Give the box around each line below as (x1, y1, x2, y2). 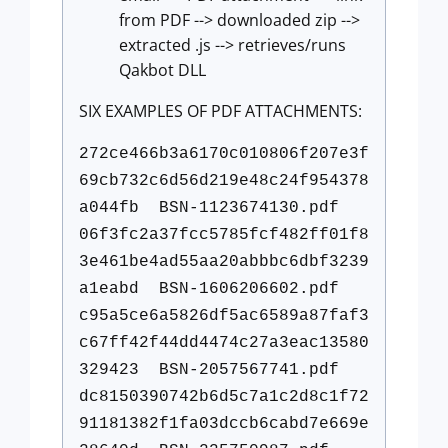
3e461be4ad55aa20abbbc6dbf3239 (79, 253, 369, 272)
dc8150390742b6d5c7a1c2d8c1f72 (79, 388, 369, 407)
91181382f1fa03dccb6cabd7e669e (79, 415, 369, 434)
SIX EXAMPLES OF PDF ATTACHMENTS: (79, 100, 362, 123)
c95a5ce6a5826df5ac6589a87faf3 (79, 307, 369, 326)
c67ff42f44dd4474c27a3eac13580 (79, 334, 369, 353)
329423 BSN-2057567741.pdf (79, 361, 339, 380)
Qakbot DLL (119, 59, 206, 82)
